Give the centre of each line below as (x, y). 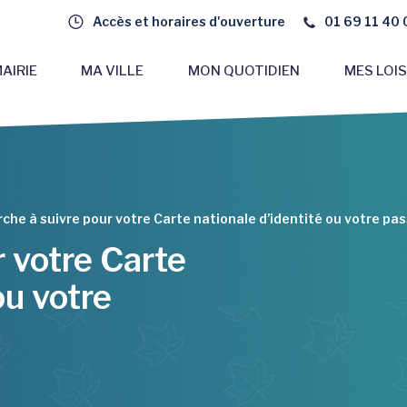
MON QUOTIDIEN (244, 70)
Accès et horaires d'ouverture (189, 21)
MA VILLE (113, 70)
